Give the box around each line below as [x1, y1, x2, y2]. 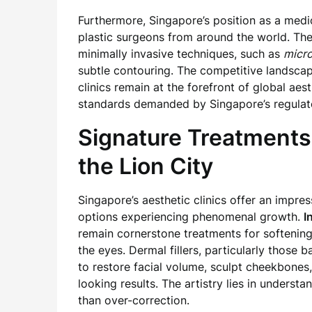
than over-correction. [78, 293, 189, 307]
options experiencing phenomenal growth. [78, 210, 304, 224]
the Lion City [78, 153, 213, 180]
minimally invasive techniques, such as [78, 47, 283, 61]
